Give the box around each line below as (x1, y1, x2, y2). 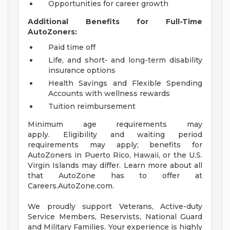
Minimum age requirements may (28, 120, 202, 129)
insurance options (48, 66, 116, 75)
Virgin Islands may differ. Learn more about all (28, 161, 202, 170)
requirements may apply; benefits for (28, 140, 202, 150)
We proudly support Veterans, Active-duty (28, 202, 202, 212)
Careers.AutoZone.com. (28, 181, 114, 191)
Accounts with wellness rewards (48, 89, 170, 99)
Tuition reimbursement (48, 102, 136, 111)
